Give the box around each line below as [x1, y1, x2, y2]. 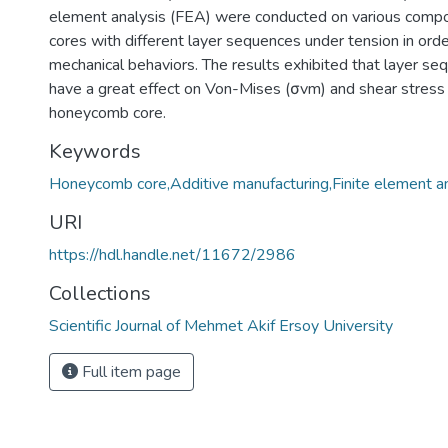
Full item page [78, 361, 181, 383]
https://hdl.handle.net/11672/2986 [49, 244, 296, 266]
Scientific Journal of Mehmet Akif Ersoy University [49, 315, 393, 337]
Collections [49, 280, 151, 307]
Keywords [49, 138, 141, 165]
